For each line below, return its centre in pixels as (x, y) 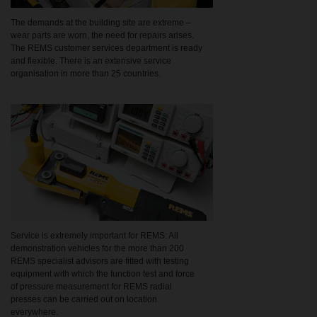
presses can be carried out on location (84, 300)
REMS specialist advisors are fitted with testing (100, 261)
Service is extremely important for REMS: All (94, 236)
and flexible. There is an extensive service (91, 61)
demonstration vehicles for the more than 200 (97, 249)
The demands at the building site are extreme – (101, 23)
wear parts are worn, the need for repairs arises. (102, 36)
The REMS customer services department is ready (106, 48)
